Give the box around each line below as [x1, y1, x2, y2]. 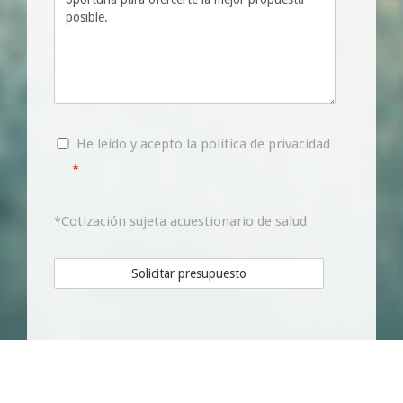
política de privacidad [201, 135, 330, 152]
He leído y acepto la [76, 135, 201, 152]
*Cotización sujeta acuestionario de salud [54, 212, 307, 229]
